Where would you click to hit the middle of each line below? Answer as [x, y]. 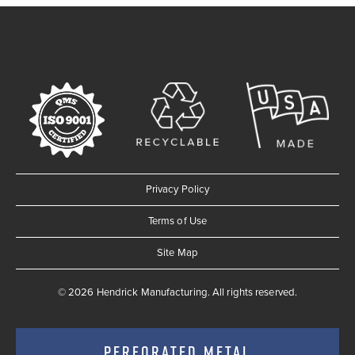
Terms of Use [177, 221]
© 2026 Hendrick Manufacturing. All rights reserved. [177, 292]
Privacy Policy [177, 189]
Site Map [177, 252]
